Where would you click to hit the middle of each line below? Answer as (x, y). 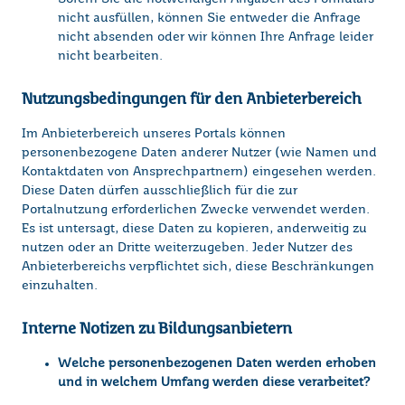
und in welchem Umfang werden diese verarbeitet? (214, 383)
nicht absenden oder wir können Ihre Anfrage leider (216, 38)
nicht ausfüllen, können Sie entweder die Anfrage (209, 19)
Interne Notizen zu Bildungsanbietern (157, 329)
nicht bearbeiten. (110, 57)
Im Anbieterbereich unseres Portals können (154, 134)
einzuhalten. (60, 286)
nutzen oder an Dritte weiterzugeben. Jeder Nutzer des (187, 248)
